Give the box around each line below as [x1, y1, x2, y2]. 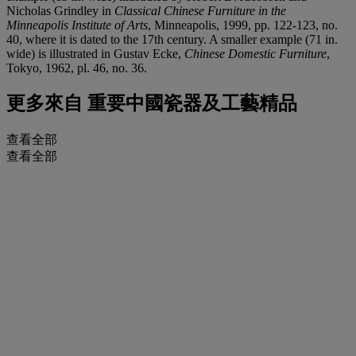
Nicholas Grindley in [6, 3, 114, 17]
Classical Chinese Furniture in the [114, 3, 286, 17]
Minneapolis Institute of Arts [6, 17, 148, 32]
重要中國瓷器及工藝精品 [83, 93, 297, 114]
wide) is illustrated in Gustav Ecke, [6, 46, 184, 60]
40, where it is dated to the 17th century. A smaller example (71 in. [6, 32, 338, 46]
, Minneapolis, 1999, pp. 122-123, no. [148, 17, 338, 32]
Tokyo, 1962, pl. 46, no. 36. [6, 60, 147, 75]
